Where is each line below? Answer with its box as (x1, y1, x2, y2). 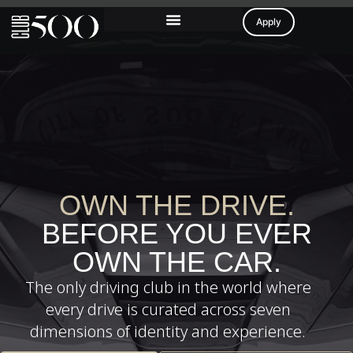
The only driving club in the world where (24, 277, 311, 299)
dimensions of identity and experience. (30, 321, 307, 343)
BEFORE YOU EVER (41, 217, 312, 251)
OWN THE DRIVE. (58, 189, 295, 222)
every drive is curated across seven (45, 299, 291, 321)
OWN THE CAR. (72, 246, 281, 279)
